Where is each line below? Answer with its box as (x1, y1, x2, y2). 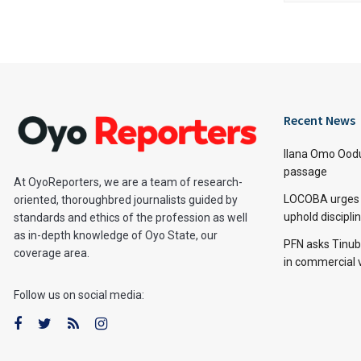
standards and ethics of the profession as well (14, 210, 247, 224)
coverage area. (14, 246, 89, 259)
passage (284, 165, 327, 179)
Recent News (284, 112, 355, 129)
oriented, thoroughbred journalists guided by (14, 193, 238, 206)
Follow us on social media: (14, 288, 144, 301)
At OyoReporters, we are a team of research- (14, 175, 243, 189)
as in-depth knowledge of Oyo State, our (14, 228, 218, 242)
